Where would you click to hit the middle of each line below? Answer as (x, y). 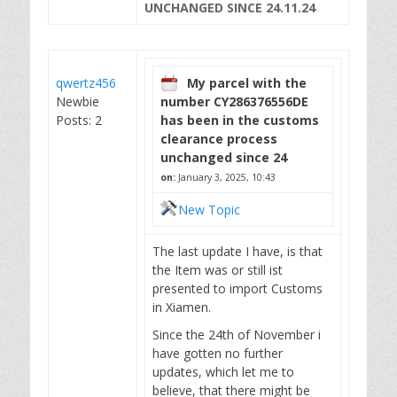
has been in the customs (240, 120)
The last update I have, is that (237, 251)
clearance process (219, 139)
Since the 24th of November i (237, 335)
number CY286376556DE (234, 101)
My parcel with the (247, 83)
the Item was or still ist (218, 270)
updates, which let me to (223, 372)
